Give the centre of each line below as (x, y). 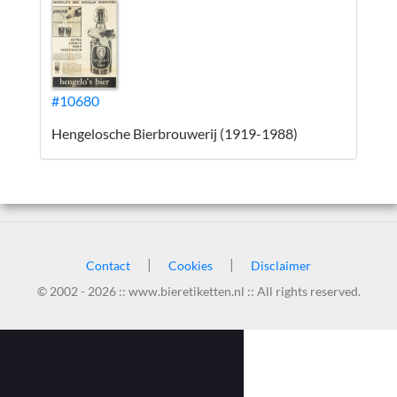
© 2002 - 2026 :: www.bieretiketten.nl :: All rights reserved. (198, 292)
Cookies (191, 265)
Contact (108, 265)
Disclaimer (281, 265)
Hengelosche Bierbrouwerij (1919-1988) (175, 133)
